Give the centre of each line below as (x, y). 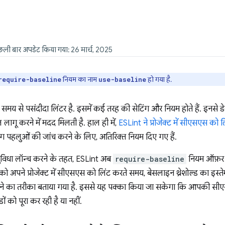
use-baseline (122, 79)
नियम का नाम (80, 79)
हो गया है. (159, 79)
